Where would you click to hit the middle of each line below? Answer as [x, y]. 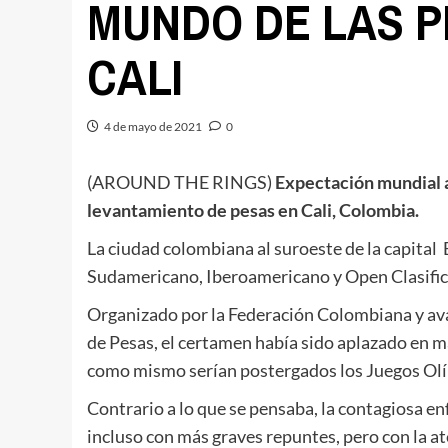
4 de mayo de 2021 [153, 126]
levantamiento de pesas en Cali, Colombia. [253, 210]
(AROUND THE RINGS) [181, 182]
